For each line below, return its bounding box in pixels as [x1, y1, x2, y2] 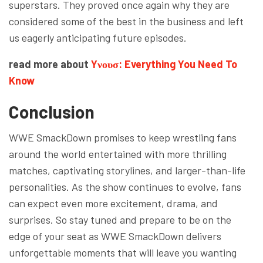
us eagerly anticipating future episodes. [9, 31, 187, 44]
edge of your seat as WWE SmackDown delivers [9, 229, 221, 242]
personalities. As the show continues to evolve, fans [9, 180, 241, 193]
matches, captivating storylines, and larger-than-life [9, 163, 245, 177]
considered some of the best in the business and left [9, 14, 244, 28]
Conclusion [9, 100, 98, 122]
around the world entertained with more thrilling [9, 147, 227, 160]
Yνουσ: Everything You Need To [91, 57, 237, 70]
